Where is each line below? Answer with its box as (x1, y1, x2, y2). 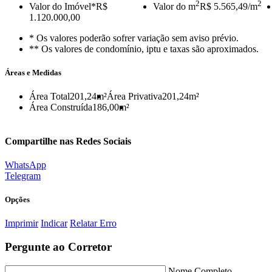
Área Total (29, 91, 70, 102)
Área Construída (29, 102, 92, 113)
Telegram (5, 170, 41, 181)
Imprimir (5, 218, 38, 229)
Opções (5, 195, 30, 205)
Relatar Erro (70, 218, 117, 229)
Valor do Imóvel (29, 1, 91, 12)
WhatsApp (5, 159, 46, 170)
